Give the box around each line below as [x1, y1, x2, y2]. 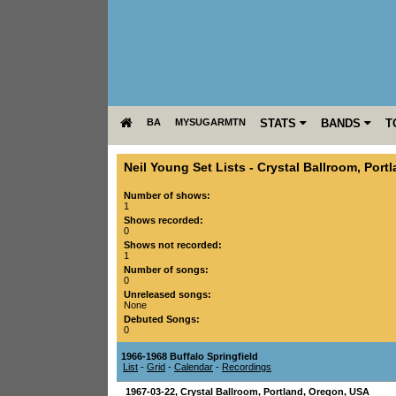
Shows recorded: [124, 215, 203, 225]
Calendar [174, 362, 213, 372]
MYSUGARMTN [175, 117, 246, 127]
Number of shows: [124, 190, 210, 201]
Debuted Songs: [124, 314, 200, 324]
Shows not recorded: [124, 240, 222, 250]
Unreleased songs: [124, 289, 211, 300]
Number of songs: [124, 264, 209, 275]
